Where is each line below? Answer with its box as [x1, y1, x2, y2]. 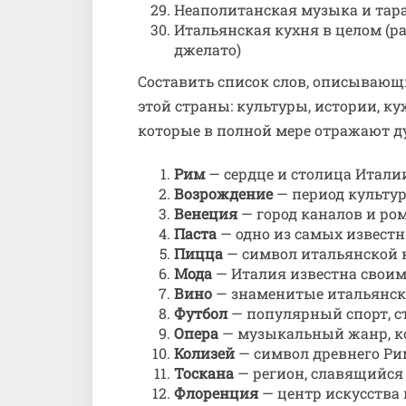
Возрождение [174, 184, 273, 203]
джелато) [174, 40, 241, 59]
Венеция [174, 204, 237, 223]
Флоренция [174, 383, 258, 402]
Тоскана [174, 363, 234, 382]
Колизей [174, 343, 235, 362]
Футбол [174, 304, 227, 323]
